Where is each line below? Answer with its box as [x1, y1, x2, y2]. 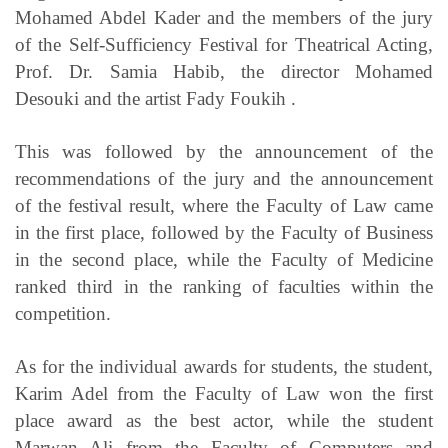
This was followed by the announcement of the [15, 141, 433, 163]
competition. [15, 303, 111, 325]
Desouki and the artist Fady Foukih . [15, 88, 296, 110]
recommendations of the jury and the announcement [15, 168, 433, 190]
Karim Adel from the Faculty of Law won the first [15, 383, 433, 405]
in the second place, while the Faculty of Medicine [15, 249, 433, 271]
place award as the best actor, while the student [15, 410, 433, 432]
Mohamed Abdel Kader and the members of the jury [15, 7, 433, 29]
